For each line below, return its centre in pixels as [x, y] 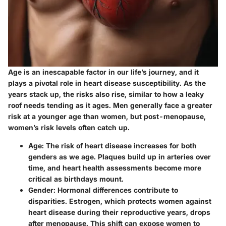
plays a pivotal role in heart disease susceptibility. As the [107, 83]
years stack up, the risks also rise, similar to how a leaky [106, 94]
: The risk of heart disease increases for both [119, 146]
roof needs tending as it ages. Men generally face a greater [110, 105]
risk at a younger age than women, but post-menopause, [107, 117]
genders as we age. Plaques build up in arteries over [120, 157]
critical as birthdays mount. [76, 179]
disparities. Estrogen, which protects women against [120, 201]
